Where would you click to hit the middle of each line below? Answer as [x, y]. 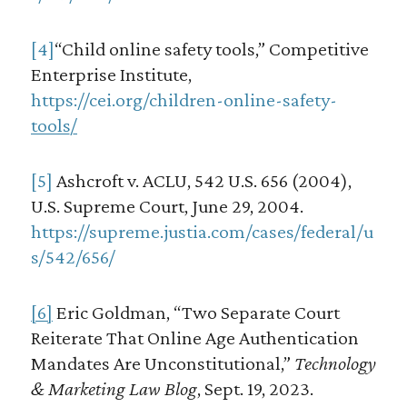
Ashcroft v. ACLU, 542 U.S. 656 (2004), [202, 181]
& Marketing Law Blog [114, 389]
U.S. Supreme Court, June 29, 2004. [167, 206]
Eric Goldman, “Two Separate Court [196, 313]
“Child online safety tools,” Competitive [211, 49]
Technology [335, 363]
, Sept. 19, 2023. [255, 389]
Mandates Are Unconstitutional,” [162, 363]
